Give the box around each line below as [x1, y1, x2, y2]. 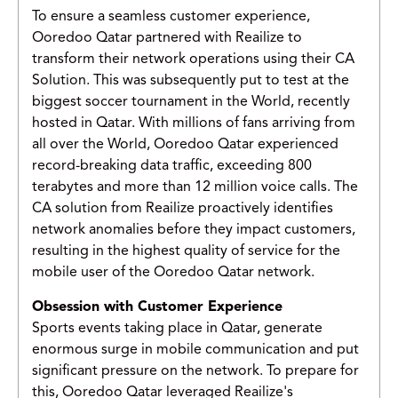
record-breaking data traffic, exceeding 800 [32, 159, 312, 174]
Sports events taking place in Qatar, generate [32, 322, 322, 337]
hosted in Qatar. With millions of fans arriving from [32, 116, 355, 131]
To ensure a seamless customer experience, [32, 10, 310, 25]
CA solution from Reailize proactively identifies [32, 202, 333, 217]
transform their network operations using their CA [32, 52, 354, 68]
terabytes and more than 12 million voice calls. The [32, 180, 358, 195]
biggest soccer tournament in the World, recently [32, 95, 350, 110]
